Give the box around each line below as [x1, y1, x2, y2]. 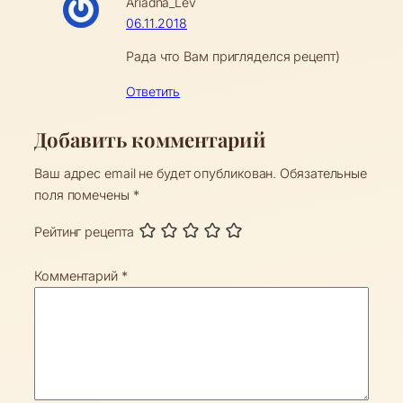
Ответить [126, 83, 181, 99]
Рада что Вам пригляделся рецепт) [126, 49, 340, 65]
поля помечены [34, 187, 133, 203]
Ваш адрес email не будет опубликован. [34, 166, 277, 182]
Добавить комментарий [34, 125, 266, 153]
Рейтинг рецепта [34, 223, 134, 239]
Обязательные [280, 166, 368, 182]
